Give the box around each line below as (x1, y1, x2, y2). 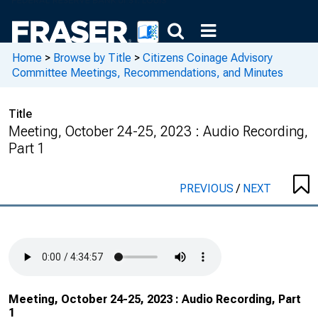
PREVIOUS (180, 182, 236, 195)
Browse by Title (53, 50, 131, 65)
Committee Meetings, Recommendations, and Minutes (12, 65, 283, 79)
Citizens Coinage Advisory (143, 50, 273, 65)
